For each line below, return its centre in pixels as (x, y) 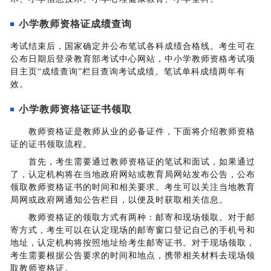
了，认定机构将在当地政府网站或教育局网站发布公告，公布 (132, 175)
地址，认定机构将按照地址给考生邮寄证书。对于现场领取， (132, 243)
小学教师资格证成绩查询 (75, 24)
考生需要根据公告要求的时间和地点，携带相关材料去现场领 (132, 256)
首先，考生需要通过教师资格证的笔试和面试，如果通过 (132, 162)
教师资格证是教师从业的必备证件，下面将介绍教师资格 (132, 132)
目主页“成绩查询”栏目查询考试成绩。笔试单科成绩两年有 (128, 72)
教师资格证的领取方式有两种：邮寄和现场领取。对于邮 (132, 218)
